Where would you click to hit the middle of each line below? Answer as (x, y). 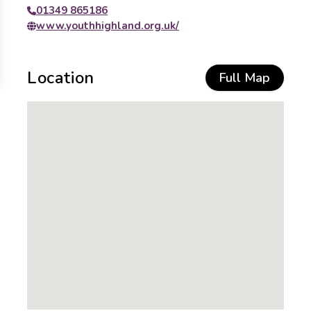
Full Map (245, 78)
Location (61, 78)
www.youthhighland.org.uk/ (108, 26)
